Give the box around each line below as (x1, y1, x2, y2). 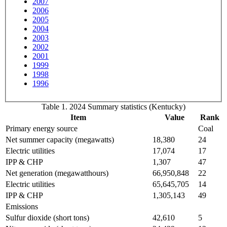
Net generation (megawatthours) (6, 168, 108, 177)
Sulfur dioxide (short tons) (6, 213, 89, 222)
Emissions (6, 202, 38, 211)
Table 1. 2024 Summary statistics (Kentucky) (42, 102, 185, 111)
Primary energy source (6, 124, 78, 133)
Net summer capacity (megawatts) (6, 135, 114, 144)
